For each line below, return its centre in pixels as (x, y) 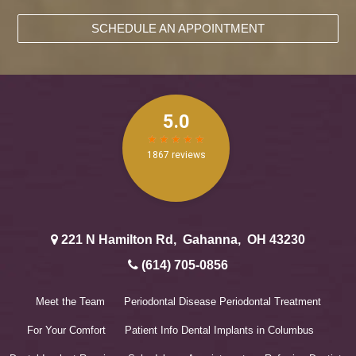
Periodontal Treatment (270, 302)
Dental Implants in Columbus (247, 331)
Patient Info (151, 331)
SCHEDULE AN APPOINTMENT (178, 29)
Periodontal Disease (170, 302)
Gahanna (210, 240)
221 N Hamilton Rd (117, 240)
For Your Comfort (66, 331)
